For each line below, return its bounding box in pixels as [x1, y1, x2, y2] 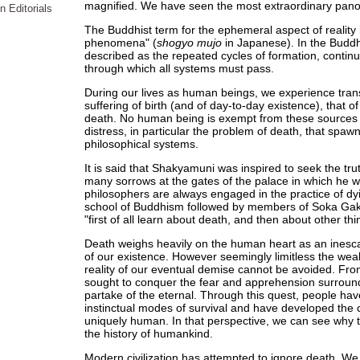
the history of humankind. [84, 327, 213, 340]
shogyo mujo [157, 36, 222, 49]
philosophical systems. [84, 137, 198, 150]
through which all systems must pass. [84, 62, 274, 75]
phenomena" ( [84, 36, 157, 49]
